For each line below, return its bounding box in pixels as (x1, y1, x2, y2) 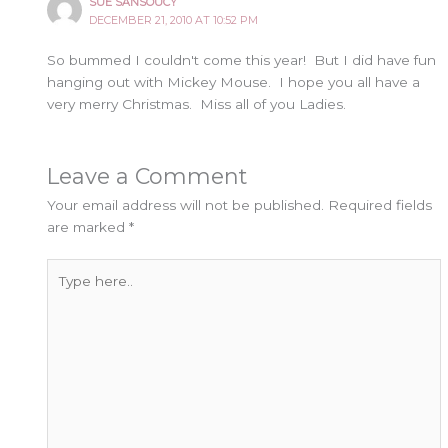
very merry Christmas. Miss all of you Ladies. (47, 96, 351, 113)
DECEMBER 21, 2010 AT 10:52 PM (89, 13, 259, 28)
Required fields (328, 197, 433, 214)
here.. (46, 282, 85, 299)
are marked (47, 219, 130, 236)
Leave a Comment (47, 163, 248, 190)
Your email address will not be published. (47, 197, 325, 214)
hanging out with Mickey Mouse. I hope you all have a (47, 74, 421, 91)
